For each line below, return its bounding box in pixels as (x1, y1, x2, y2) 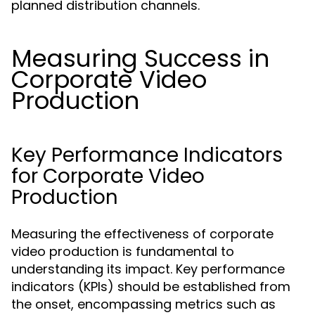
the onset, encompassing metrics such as (11, 295, 276, 313)
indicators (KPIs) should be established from (11, 278, 290, 295)
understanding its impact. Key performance (11, 260, 285, 278)
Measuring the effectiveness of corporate (11, 225, 274, 243)
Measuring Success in (11, 41, 269, 75)
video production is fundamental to (11, 243, 234, 260)
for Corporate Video (11, 162, 205, 190)
